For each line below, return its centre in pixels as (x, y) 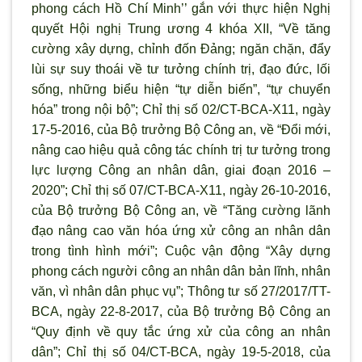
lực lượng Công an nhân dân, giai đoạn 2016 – (181, 170)
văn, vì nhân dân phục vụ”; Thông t (132, 291)
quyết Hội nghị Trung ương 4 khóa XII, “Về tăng (181, 28)
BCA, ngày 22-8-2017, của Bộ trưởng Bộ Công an (181, 311)
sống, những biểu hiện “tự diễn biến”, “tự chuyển (181, 89)
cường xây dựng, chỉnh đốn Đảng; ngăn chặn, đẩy (181, 48)
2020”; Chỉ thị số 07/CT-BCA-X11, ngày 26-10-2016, (181, 190)
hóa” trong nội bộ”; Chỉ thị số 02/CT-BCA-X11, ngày (181, 109)
